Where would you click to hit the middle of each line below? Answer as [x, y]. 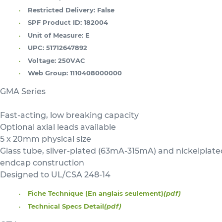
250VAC [72, 60]
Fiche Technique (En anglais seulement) [96, 194]
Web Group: [48, 73]
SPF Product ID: [55, 23]
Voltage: [42, 60]
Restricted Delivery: [61, 10]
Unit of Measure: [55, 35]
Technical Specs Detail [66, 206]
